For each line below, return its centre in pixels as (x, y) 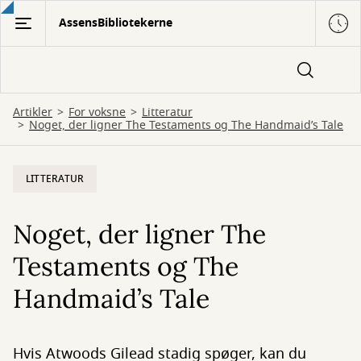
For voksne (97, 112)
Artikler (33, 112)
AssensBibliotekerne (116, 23)
